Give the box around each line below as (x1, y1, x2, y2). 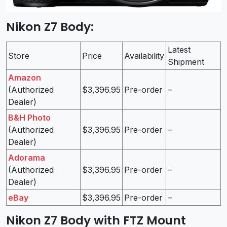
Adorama (8, 153, 45, 163)
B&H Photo (8, 112, 51, 123)
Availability (124, 51, 164, 61)
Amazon (8, 72, 41, 83)
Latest (168, 45, 191, 55)
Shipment (168, 57, 204, 67)
